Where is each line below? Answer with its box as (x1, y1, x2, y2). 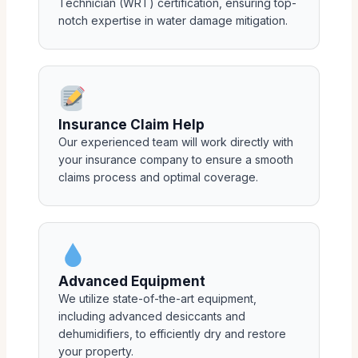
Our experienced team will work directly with (58, 135, 293, 149)
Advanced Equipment (58, 273, 205, 289)
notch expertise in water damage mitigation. (58, 14, 288, 28)
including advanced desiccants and (58, 309, 245, 323)
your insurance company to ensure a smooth (58, 153, 293, 167)
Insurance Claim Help (58, 117, 205, 133)
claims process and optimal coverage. (58, 170, 258, 185)
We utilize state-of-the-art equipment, (58, 292, 257, 305)
